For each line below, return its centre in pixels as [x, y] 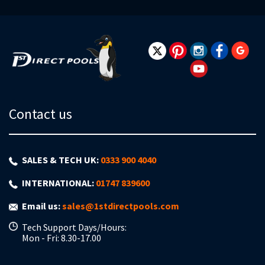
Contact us [41, 114]
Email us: [42, 206]
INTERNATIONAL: [59, 183]
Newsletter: [32, 35]
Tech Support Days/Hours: [74, 227]
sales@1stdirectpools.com [121, 206]
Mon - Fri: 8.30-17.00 [62, 238]
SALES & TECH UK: [61, 160]
